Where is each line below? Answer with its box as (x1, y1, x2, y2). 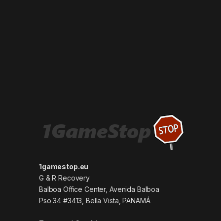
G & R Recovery (39, 173, 90, 182)
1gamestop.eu (39, 162, 89, 171)
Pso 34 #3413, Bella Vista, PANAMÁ (39, 196, 150, 205)
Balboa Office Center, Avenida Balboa (39, 184, 159, 193)
